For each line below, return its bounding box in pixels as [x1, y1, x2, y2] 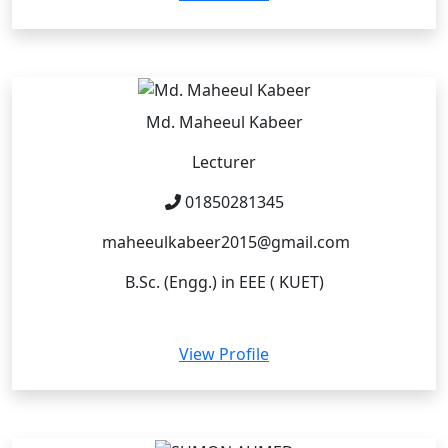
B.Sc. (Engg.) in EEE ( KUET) [124, 271, 324, 294]
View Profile [179, 343, 269, 366]
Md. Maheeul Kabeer [145, 111, 303, 134]
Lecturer [192, 151, 256, 174]
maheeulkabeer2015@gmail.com [98, 231, 350, 254]
